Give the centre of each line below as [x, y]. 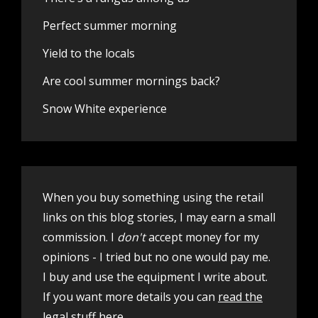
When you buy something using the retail [153, 198]
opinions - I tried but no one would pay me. [157, 257]
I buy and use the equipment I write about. [155, 277]
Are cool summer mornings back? [131, 81]
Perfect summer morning [110, 26]
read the [240, 297]
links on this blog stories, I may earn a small [159, 218]
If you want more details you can [130, 297]
